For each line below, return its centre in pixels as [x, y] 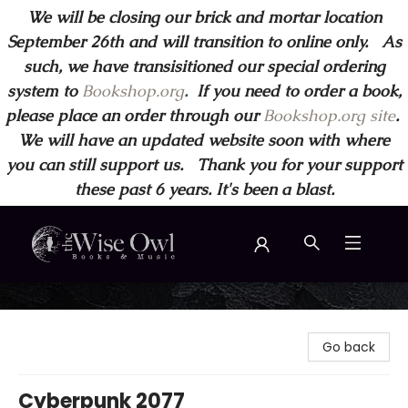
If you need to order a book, [294, 91]
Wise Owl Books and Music [97, 300]
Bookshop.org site [329, 115]
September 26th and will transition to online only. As [204, 41]
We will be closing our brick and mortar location [204, 17]
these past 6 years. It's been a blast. [204, 189]
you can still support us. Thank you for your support [204, 164]
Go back [349, 347]
